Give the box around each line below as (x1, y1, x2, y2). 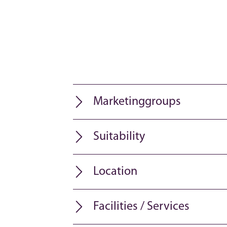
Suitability (93, 131, 145, 143)
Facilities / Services (93, 201, 190, 213)
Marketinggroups (93, 96, 181, 108)
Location (93, 166, 137, 178)
